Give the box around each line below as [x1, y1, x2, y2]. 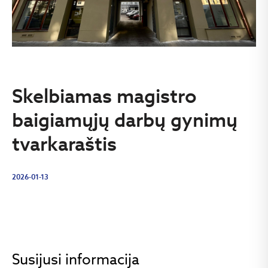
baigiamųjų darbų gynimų [12, 106, 237, 132]
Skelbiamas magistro [12, 83, 197, 108]
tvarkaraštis [12, 130, 117, 156]
